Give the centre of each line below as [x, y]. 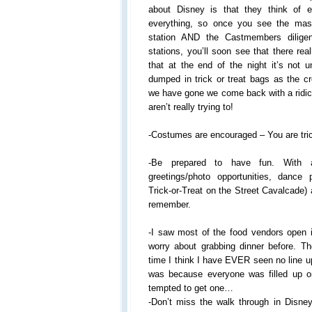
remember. [170, 204]
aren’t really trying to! [191, 107]
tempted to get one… [191, 288]
